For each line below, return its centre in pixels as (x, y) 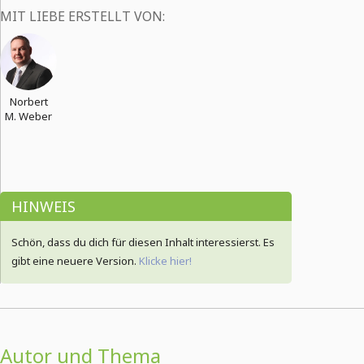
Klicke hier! (165, 261)
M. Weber (28, 116)
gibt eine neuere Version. (75, 261)
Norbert (28, 102)
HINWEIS (43, 206)
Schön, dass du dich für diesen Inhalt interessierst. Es (143, 242)
